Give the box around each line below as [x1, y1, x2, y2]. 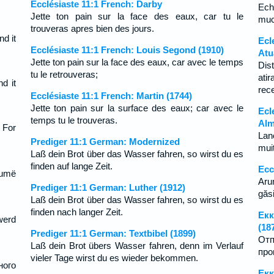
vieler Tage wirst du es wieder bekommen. [30, 253, 198, 263]
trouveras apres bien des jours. [30, 23, 154, 34]
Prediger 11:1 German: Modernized [30, 136, 180, 147]
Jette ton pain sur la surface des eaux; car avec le [30, 103, 244, 113]
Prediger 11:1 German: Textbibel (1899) [30, 228, 196, 239]
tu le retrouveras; [30, 69, 98, 80]
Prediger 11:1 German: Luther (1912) [30, 182, 185, 193]
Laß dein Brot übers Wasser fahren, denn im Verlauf [30, 240, 244, 251]
